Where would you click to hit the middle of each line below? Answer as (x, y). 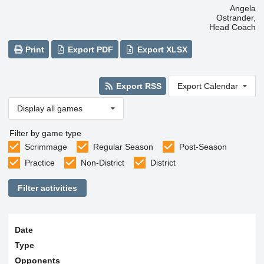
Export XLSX (161, 49)
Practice (39, 162)
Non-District (102, 162)
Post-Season (203, 146)
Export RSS (137, 86)
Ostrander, (236, 18)
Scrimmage (46, 146)
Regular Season (123, 146)
